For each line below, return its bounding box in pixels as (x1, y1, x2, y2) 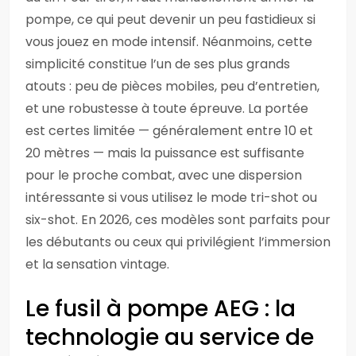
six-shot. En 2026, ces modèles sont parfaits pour (25, 211, 331, 229)
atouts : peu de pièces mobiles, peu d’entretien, (25, 77, 319, 95)
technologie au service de (25, 322, 314, 353)
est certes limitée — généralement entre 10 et (25, 122, 313, 140)
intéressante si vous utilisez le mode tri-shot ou (25, 188, 317, 207)
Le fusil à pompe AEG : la (25, 293, 296, 324)
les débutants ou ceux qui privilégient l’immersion (25, 233, 331, 251)
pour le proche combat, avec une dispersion (25, 166, 302, 184)
